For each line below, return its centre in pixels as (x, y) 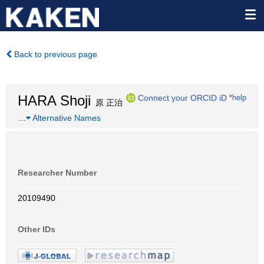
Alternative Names (66, 118)
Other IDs (37, 229)
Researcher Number (57, 173)
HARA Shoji (54, 100)
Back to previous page (55, 54)
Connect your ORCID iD (182, 98)
